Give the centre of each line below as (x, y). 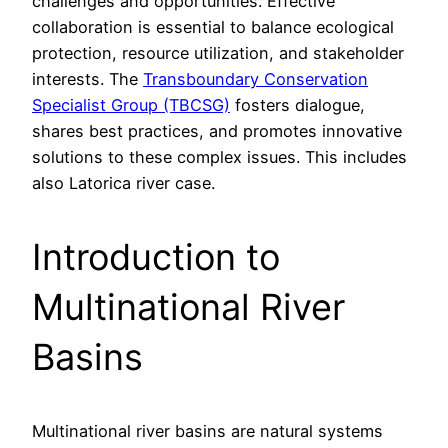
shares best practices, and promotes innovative (217, 131)
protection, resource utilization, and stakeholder (218, 53)
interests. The (87, 79)
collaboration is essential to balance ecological (213, 27)
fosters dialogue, (297, 105)
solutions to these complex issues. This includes (219, 157)
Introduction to (156, 257)
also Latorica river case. (123, 183)
